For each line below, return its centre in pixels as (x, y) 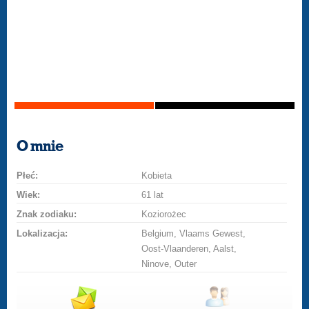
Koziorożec (164, 214)
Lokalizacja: (42, 233)
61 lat (153, 195)
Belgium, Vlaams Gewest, (194, 233)
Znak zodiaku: (47, 214)
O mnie (40, 146)
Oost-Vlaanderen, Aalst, (189, 249)
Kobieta (157, 176)
